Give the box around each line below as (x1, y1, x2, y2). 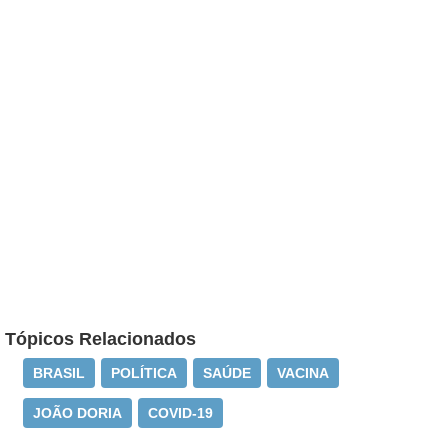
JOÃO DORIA (33, 405, 122, 421)
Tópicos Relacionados (5, 329, 196, 349)
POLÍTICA (111, 365, 177, 381)
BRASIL (33, 365, 85, 381)
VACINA (277, 365, 329, 381)
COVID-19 (148, 405, 213, 421)
